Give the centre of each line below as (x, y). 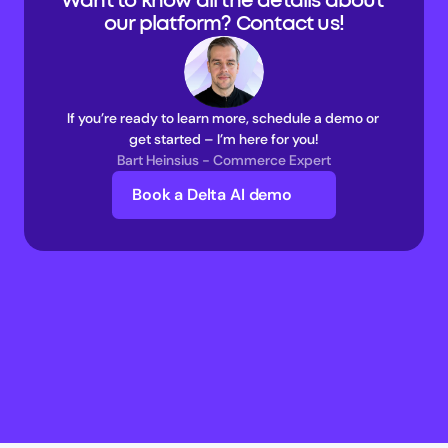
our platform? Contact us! (224, 24)
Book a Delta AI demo (212, 194)
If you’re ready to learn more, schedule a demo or (222, 118)
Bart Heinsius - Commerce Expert (224, 160)
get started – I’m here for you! (224, 139)
